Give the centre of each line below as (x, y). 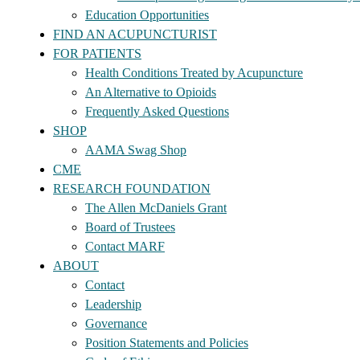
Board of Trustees (130, 227)
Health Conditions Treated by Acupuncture (194, 73)
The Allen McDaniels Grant (156, 208)
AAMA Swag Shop (136, 150)
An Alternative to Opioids (151, 92)
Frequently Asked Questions (157, 111)
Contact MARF (125, 246)
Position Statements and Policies (167, 343)
